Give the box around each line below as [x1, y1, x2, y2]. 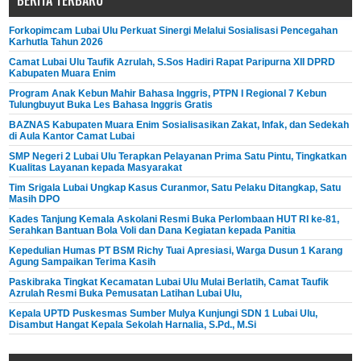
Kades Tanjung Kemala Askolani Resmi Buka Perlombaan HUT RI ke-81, [9, 214, 340, 226]
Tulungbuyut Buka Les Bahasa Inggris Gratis [9, 99, 214, 111]
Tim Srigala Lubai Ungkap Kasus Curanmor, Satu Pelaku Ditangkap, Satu [9, 182, 342, 194]
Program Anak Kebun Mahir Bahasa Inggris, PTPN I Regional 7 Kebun [9, 88, 327, 100]
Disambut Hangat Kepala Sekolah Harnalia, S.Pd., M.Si [9, 319, 257, 331]
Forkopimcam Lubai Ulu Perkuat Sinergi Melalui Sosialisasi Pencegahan [9, 25, 338, 37]
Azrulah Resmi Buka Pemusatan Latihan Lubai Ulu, [9, 288, 243, 300]
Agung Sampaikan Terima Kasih [9, 256, 156, 268]
